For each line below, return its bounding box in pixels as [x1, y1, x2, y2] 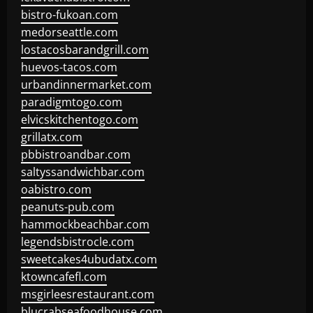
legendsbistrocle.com [21, 234, 134, 249]
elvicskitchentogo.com [21, 112, 138, 127]
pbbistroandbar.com [21, 147, 131, 162]
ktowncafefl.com [21, 269, 107, 284]
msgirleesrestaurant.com [21, 286, 154, 302]
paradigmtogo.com [21, 94, 122, 110]
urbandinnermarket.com [21, 77, 152, 92]
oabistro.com [21, 182, 92, 197]
